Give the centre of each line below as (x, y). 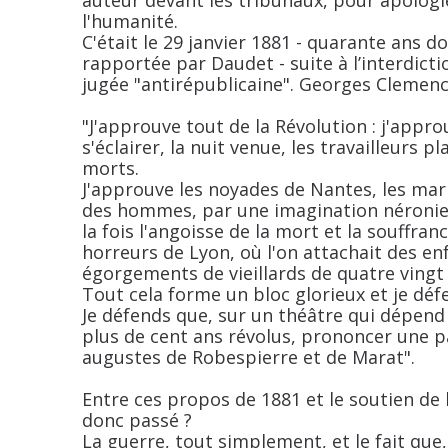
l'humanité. (130, 21)
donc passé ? (137, 420)
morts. (110, 168)
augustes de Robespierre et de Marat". (248, 357)
